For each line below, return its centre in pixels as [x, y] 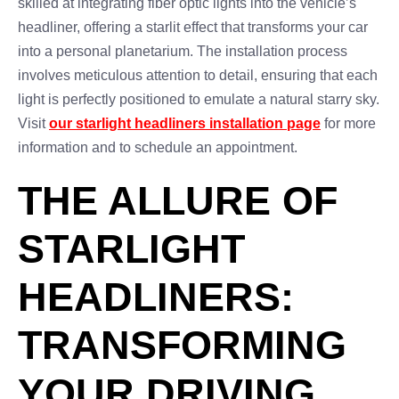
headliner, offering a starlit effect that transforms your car [193, 27]
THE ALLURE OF [178, 201]
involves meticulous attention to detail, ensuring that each [198, 75]
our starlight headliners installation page [185, 123]
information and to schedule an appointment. [158, 147]
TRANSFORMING [182, 345]
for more [348, 123]
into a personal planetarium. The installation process [183, 51]
